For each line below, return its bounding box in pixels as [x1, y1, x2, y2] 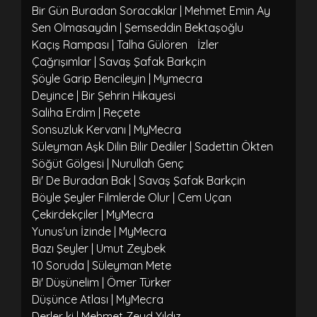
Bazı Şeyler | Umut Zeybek [32, 241, 166, 255]
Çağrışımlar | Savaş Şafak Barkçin [32, 54, 206, 69]
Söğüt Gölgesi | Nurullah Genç [32, 156, 184, 171]
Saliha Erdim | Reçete [32, 105, 140, 120]
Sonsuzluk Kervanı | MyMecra [32, 122, 181, 137]
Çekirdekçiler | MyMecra [32, 207, 154, 221]
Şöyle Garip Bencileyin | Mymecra [32, 71, 202, 86]
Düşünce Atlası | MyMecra [32, 292, 163, 306]
